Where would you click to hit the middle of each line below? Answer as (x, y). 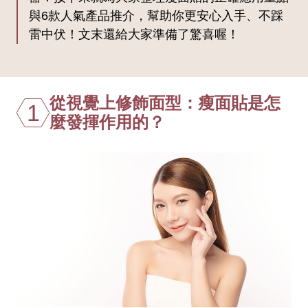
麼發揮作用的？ (107, 122)
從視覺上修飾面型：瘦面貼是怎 (165, 102)
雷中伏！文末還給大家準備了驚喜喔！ (134, 34)
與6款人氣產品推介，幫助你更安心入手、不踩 (156, 15)
